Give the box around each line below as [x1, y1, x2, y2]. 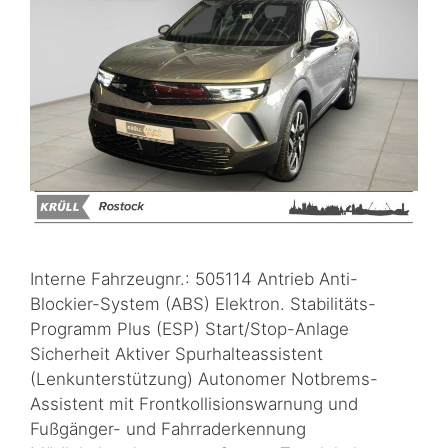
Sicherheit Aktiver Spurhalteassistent [30, 344, 323, 364]
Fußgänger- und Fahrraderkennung [30, 419, 306, 439]
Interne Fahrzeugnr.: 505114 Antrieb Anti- [30, 269, 358, 289]
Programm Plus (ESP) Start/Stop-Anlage [30, 319, 349, 339]
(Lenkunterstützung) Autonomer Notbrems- [30, 369, 378, 389]
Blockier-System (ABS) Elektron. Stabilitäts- [30, 294, 376, 314]
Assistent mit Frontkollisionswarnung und [30, 394, 358, 414]
